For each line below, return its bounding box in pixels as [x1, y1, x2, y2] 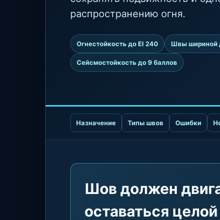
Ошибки [175, 119, 201, 127]
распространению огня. [70, 8, 186, 20]
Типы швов [128, 119, 164, 127]
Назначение [76, 119, 116, 127]
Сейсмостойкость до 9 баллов [77, 58, 177, 66]
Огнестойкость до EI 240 [77, 40, 158, 48]
